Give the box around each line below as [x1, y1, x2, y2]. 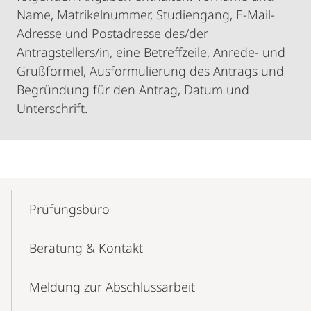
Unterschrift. [17, 100, 87, 117]
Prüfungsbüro [29, 201, 110, 217]
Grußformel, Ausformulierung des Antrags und [17, 62, 284, 79]
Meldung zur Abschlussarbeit [29, 278, 195, 295]
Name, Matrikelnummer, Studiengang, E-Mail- [17, 6, 275, 23]
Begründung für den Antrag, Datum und [17, 81, 249, 98]
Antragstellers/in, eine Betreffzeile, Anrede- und [17, 44, 285, 60]
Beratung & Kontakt [29, 239, 143, 256]
